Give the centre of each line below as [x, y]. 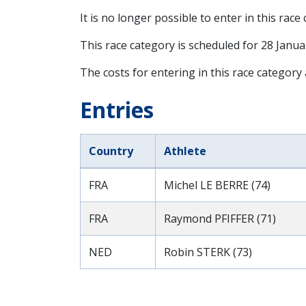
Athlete [185, 151]
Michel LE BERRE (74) [217, 185]
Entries [117, 110]
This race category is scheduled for [170, 45]
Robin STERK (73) [208, 252]
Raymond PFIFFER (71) [220, 219]
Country [111, 151]
